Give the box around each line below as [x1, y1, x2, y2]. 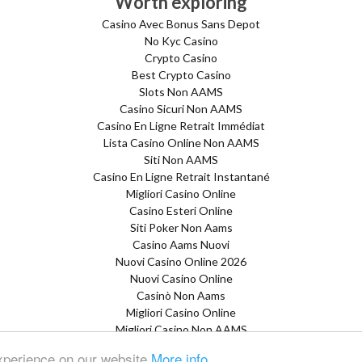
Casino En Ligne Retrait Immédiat [97, 119, 265, 133]
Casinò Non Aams [137, 288, 225, 302]
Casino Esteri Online [129, 204, 233, 217]
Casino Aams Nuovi [133, 238, 229, 251]
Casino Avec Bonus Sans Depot [102, 17, 260, 31]
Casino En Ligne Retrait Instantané [92, 170, 270, 183]
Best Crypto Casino [131, 68, 231, 82]
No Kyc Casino [144, 34, 218, 48]
